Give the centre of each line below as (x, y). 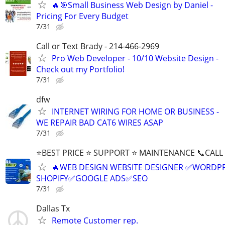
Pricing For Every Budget (82, 16)
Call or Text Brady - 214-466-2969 (98, 46)
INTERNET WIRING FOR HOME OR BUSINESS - (135, 111)
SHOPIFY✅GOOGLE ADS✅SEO (92, 179)
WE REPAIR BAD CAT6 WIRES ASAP (100, 123)
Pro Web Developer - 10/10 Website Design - (135, 58)
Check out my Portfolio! (80, 69)
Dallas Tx (53, 209)
